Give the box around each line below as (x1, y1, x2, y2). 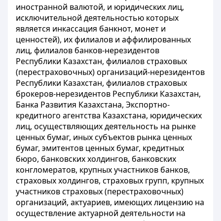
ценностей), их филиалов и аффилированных (16, 34, 191, 45)
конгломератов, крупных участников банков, (16, 164, 190, 175)
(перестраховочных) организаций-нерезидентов (16, 67, 205, 77)
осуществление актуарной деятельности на (16, 208, 185, 219)
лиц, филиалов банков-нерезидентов (16, 45, 159, 56)
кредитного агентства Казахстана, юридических (16, 110, 202, 121)
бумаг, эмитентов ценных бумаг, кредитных (16, 143, 184, 153)
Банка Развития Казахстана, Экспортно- (16, 99, 170, 110)
